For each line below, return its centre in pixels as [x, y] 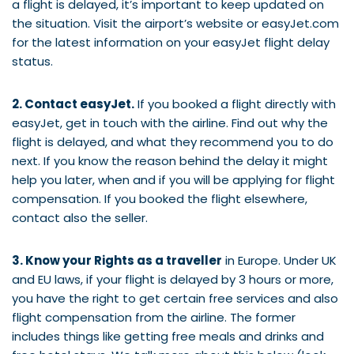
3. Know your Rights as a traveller [117, 260]
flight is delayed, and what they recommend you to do [173, 141]
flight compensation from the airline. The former [154, 317]
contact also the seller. [80, 217]
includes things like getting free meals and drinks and [168, 336]
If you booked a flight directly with [235, 104]
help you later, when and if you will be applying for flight [173, 179]
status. [32, 61]
